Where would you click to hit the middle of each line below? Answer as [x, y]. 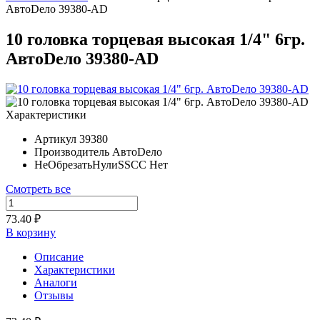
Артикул [55, 139]
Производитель [72, 151]
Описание [59, 256]
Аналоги [56, 282]
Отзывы [54, 295]
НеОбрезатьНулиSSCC [90, 164]
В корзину [31, 232]
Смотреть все [38, 189]
